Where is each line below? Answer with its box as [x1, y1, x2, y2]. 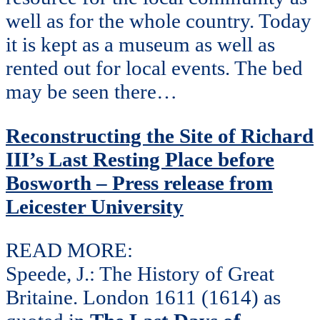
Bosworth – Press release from [6, 171, 273, 194]
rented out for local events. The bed [6, 56, 303, 79]
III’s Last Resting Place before [6, 147, 274, 171]
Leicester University [6, 194, 184, 218]
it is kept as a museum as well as [6, 32, 275, 56]
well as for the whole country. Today [6, 9, 311, 32]
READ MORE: [6, 239, 133, 262]
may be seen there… [6, 79, 177, 103]
